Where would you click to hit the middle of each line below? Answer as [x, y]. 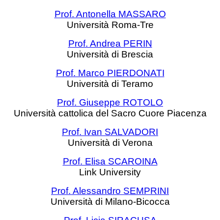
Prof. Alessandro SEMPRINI [110, 191]
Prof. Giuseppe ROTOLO [110, 102]
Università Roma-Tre [110, 25]
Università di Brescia [110, 54]
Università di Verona [110, 143]
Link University [110, 172]
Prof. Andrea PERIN [110, 43]
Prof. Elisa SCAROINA [110, 161]
